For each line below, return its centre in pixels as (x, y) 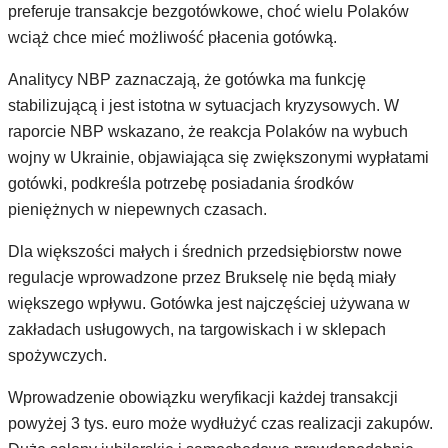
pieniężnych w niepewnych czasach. (137, 209)
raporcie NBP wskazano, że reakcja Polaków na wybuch (208, 131)
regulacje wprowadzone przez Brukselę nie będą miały (202, 277)
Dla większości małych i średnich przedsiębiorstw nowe (205, 251)
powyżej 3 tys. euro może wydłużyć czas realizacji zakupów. (220, 423)
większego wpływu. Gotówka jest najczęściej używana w (209, 303)
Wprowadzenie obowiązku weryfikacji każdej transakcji (203, 397)
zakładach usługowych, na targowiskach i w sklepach (197, 329)
